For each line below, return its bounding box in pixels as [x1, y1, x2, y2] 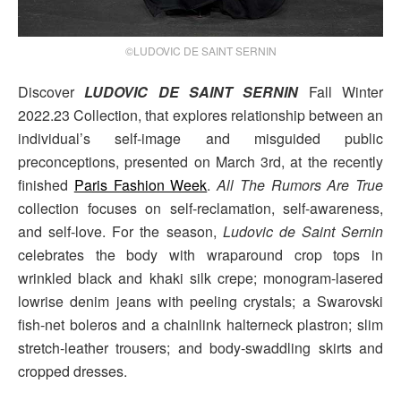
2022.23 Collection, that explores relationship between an [18, 104, 383, 125]
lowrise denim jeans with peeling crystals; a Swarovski [18, 290, 383, 311]
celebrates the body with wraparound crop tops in [18, 243, 383, 265]
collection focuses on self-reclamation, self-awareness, [18, 197, 383, 218]
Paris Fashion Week [73, 174, 208, 195]
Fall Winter [298, 81, 384, 102]
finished [18, 174, 74, 195]
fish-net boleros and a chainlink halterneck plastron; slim [18, 313, 383, 335]
